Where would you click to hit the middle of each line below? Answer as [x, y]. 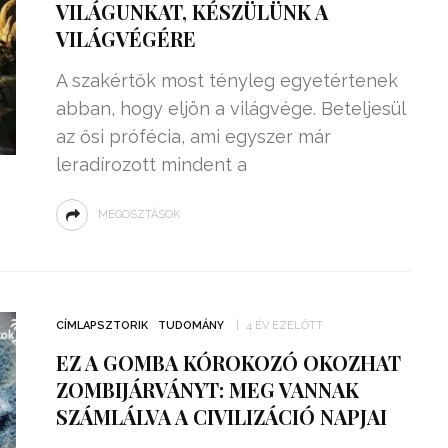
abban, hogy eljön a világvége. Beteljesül [230, 108]
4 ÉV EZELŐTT [284, 325]
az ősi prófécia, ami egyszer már [193, 136]
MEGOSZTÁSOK [138, 214]
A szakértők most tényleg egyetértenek [226, 80]
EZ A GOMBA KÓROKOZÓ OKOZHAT [228, 362]
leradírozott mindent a [151, 164]
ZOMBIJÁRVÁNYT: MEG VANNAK [207, 389]
